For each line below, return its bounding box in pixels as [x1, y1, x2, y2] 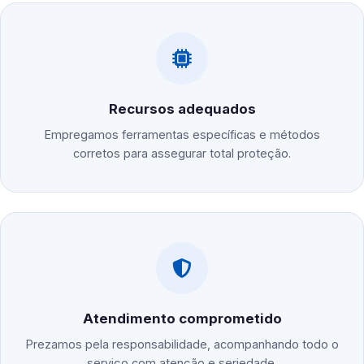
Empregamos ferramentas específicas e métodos [44, 128, 320, 142]
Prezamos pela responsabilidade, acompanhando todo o [25, 337, 339, 352]
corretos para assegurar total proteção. [73, 146, 291, 161]
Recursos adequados [108, 101, 256, 118]
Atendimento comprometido [82, 310, 282, 327]
